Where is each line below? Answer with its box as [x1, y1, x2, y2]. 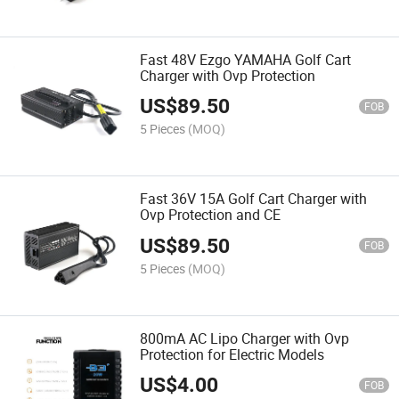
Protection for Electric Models [140, 344, 325, 364]
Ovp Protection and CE [140, 205, 281, 225]
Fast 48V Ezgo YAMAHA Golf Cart [140, 50, 352, 70]
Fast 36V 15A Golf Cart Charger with [140, 189, 368, 209]
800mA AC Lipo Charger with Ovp [140, 328, 350, 348]
